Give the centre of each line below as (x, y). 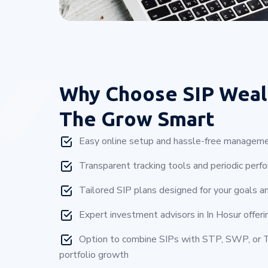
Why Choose (121, 93)
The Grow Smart (137, 118)
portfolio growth (94, 255)
